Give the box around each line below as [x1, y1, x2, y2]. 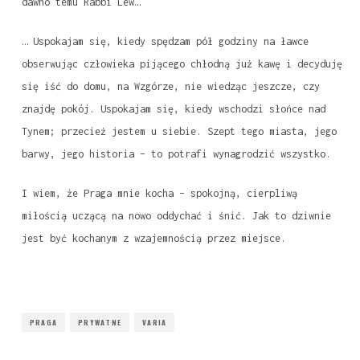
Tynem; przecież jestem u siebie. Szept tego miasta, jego [21, 125, 337, 138]
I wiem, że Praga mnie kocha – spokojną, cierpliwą [21, 187, 297, 200]
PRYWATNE [78, 317, 122, 329]
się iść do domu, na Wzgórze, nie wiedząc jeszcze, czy [21, 80, 320, 93]
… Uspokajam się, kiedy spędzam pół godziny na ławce [21, 35, 309, 48]
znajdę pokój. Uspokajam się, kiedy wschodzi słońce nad [21, 103, 325, 116]
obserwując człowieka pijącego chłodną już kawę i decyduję [21, 58, 342, 71]
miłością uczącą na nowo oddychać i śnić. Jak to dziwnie [21, 210, 331, 223]
